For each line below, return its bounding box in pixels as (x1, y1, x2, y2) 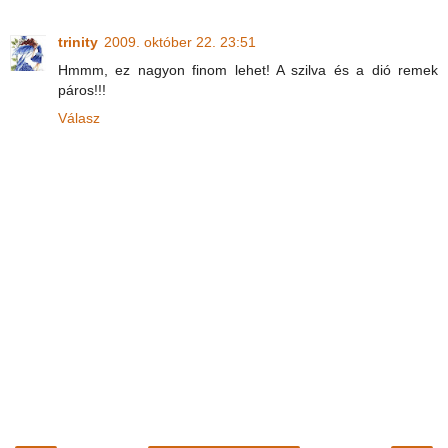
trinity (58, 34, 98, 51)
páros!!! (58, 82, 106, 99)
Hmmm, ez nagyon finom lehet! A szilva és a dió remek (58, 62, 438, 79)
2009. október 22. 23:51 (104, 34, 256, 51)
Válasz (58, 110, 100, 127)
